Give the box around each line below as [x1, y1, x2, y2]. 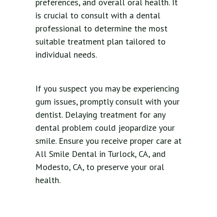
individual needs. [35, 48, 97, 60]
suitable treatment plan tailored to [35, 35, 166, 47]
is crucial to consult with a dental [35, 9, 160, 21]
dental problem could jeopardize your [35, 122, 175, 133]
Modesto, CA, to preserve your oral [35, 161, 164, 172]
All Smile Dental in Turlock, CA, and [35, 148, 166, 159]
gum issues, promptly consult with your [35, 95, 180, 107]
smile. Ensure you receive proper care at [35, 135, 182, 146]
